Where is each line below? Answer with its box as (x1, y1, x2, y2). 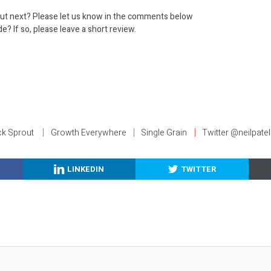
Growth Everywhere (50, 126, 126, 139)
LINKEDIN (67, 163, 105, 175)
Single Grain (141, 126, 188, 139)
